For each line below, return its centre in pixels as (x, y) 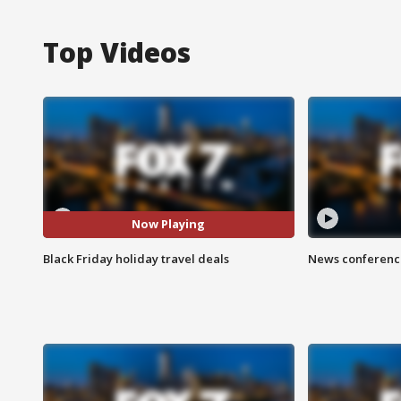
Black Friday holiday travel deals (136, 258)
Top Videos (117, 52)
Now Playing (169, 224)
